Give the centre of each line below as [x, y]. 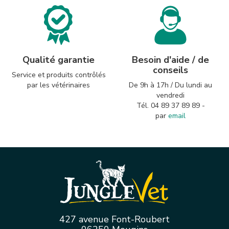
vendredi [170, 96]
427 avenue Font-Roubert [114, 220]
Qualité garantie [59, 60]
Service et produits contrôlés [59, 75]
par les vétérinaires [59, 85]
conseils [170, 70]
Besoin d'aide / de [170, 60]
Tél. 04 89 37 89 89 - [170, 106]
